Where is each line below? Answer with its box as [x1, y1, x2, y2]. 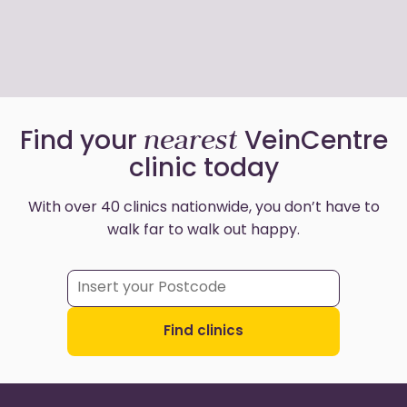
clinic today [128, 157, 279, 183]
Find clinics [164, 325, 243, 339]
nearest [143, 122, 238, 157]
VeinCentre [237, 130, 388, 155]
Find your [19, 130, 144, 155]
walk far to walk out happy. [107, 223, 300, 238]
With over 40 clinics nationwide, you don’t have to [27, 201, 380, 215]
